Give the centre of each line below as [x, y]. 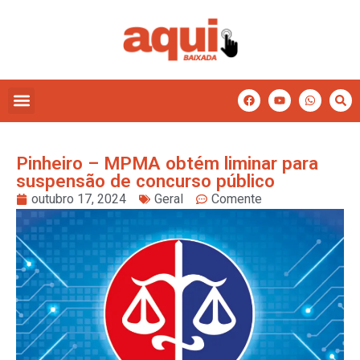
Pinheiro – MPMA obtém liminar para [167, 163]
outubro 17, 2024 [79, 198]
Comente [237, 198]
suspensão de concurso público [145, 180]
